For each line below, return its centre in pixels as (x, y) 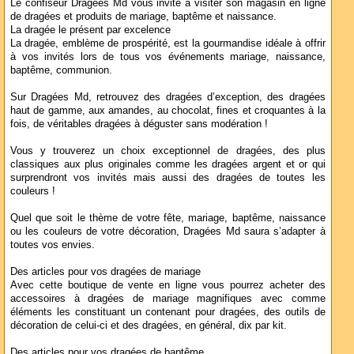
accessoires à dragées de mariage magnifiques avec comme (168, 298)
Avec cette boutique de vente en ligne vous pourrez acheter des (168, 285)
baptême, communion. (61, 70)
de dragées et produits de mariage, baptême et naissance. (143, 16)
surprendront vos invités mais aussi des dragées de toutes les (168, 177)
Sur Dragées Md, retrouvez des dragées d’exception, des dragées (168, 97)
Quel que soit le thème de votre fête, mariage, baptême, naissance (168, 218)
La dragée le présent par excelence (90, 30)
